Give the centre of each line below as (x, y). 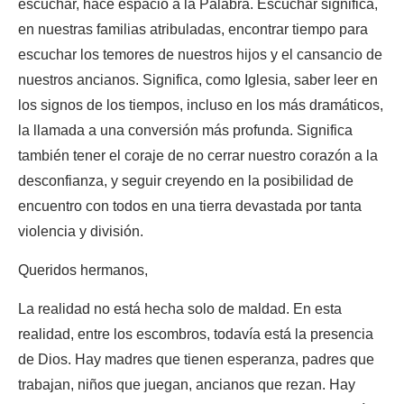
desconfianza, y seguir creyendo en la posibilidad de (186, 181)
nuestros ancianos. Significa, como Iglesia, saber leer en (198, 80)
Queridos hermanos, (83, 270)
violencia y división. (81, 231)
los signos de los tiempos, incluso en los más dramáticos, (201, 105)
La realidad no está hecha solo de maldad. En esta (180, 309)
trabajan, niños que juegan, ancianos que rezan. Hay (187, 385)
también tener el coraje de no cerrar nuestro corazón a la (198, 156)
